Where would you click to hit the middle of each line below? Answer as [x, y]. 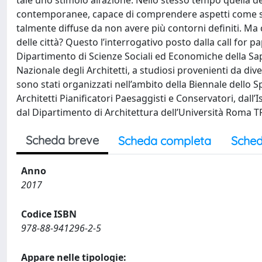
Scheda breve [62, 140]
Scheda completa [165, 141]
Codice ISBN [49, 214]
